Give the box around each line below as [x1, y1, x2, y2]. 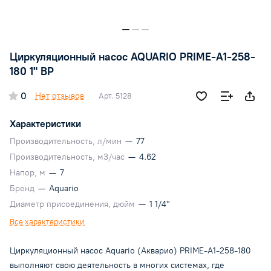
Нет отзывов [35, 91, 84, 102]
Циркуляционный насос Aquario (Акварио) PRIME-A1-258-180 [10, 246, 251, 256]
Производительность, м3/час [10, 152, 127, 163]
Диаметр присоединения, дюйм [10, 199, 137, 210]
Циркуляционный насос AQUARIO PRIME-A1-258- [10, 50, 255, 64]
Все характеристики [10, 217, 85, 227]
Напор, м [10, 168, 48, 178]
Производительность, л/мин [10, 136, 124, 147]
